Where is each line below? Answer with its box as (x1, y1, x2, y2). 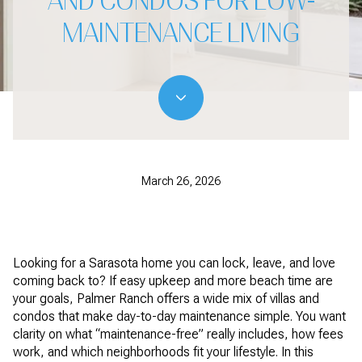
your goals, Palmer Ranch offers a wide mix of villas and (13, 291, 319, 306)
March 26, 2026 (141, 175, 221, 188)
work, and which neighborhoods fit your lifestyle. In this (13, 344, 314, 360)
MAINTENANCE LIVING (62, 18, 300, 49)
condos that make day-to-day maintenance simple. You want (13, 309, 346, 324)
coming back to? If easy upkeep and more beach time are (13, 273, 333, 288)
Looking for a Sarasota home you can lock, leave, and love (13, 255, 335, 271)
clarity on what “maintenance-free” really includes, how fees (13, 326, 343, 342)
